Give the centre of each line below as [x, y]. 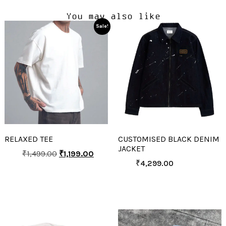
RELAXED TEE [29, 139]
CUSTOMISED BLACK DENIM [169, 139]
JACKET [131, 148]
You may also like [113, 16]
